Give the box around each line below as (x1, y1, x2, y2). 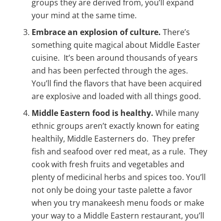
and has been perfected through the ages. (32, 65, 190, 76)
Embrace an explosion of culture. (32, 27, 163, 37)
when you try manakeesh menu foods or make (32, 197, 204, 208)
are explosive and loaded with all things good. (32, 91, 201, 102)
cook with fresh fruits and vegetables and (32, 159, 184, 170)
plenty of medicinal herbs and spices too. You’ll (32, 172, 206, 183)
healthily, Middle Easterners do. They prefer (32, 133, 195, 144)
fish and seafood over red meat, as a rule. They (32, 146, 207, 157)
